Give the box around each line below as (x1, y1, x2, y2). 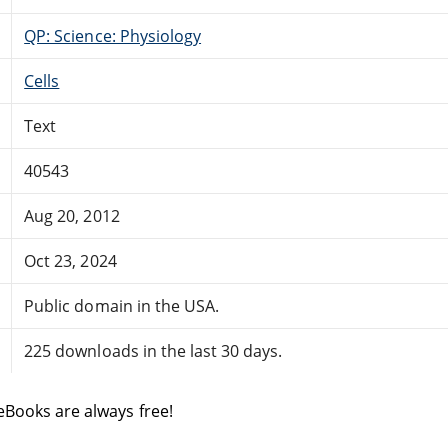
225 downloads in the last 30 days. (24, 339, 283, 362)
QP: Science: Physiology (24, 24, 202, 47)
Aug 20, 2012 (24, 204, 120, 227)
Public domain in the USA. (24, 294, 220, 317)
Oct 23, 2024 (24, 249, 117, 272)
